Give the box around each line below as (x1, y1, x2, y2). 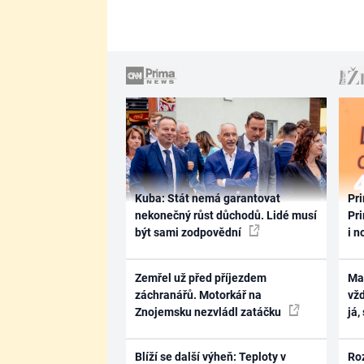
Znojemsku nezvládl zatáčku (134, 305, 284, 318)
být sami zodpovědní (134, 226, 244, 239)
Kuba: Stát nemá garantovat (134, 192, 280, 205)
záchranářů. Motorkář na (134, 288, 262, 301)
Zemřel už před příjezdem (134, 271, 266, 284)
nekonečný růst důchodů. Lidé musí (134, 209, 317, 222)
